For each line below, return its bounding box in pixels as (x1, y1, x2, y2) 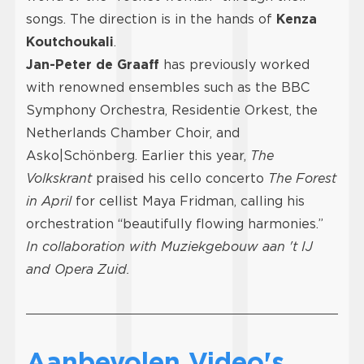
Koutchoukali (26, 34, 114, 50)
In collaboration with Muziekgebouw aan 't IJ (26, 239, 313, 254)
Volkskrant (26, 171, 92, 186)
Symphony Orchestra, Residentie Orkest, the (26, 102, 318, 118)
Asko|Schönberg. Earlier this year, (26, 148, 250, 163)
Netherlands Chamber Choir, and (26, 125, 240, 141)
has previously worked (159, 57, 310, 72)
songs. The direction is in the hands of (26, 11, 276, 27)
